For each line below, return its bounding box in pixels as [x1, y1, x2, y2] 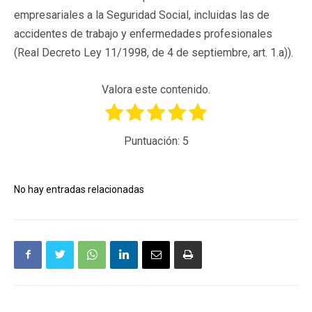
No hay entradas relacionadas [14, 183, 144, 195]
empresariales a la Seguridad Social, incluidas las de [14, 8, 270, 22]
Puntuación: [123, 134, 182, 148]
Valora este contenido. [102, 82, 210, 96]
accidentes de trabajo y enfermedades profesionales [14, 26, 272, 40]
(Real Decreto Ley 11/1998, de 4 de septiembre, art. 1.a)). [14, 45, 293, 59]
